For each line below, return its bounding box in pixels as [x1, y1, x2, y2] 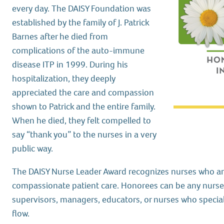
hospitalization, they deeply [12, 72, 116, 84]
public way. [12, 142, 53, 154]
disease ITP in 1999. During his [12, 58, 128, 70]
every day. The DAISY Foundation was [12, 2, 151, 14]
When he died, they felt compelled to [12, 114, 151, 126]
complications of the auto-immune [12, 44, 145, 56]
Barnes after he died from [12, 30, 108, 42]
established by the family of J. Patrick [12, 16, 149, 28]
